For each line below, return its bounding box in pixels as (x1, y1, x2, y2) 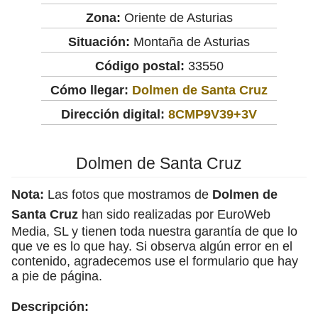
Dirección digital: (61, 106, 165, 121)
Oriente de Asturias (120, 10, 233, 25)
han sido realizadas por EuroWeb (78, 207, 270, 221)
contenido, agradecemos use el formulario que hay (11, 253, 298, 268)
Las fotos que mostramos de (44, 187, 212, 202)
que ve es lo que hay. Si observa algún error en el (11, 238, 292, 253)
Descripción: (11, 299, 89, 314)
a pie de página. (11, 268, 102, 283)
